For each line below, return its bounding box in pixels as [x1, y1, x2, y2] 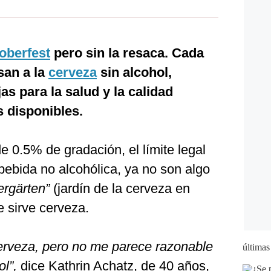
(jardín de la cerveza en [50, 181, 190, 196]
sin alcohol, [97, 65, 172, 80]
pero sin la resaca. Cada [50, 45, 204, 60]
